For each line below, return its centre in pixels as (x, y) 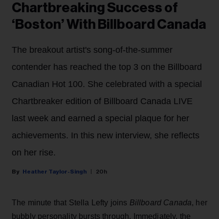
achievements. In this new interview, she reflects (106, 135)
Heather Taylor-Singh (55, 171)
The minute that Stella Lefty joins (71, 202)
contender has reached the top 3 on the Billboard (107, 67)
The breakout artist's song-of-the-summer (92, 50)
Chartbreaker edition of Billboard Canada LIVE (102, 101)
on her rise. (34, 152)
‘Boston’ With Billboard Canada (109, 24)
